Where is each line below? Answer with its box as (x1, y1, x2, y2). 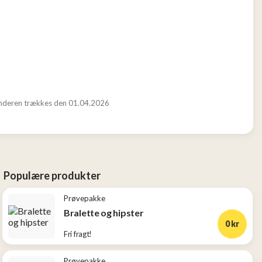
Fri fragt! (64, 229, 92, 239)
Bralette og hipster (64, 207, 144, 218)
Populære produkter (4, 169, 101, 182)
